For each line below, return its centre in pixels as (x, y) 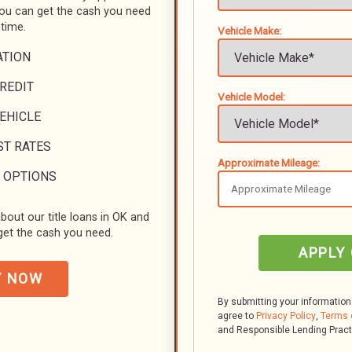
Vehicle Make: (249, 31)
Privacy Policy (286, 316)
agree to (237, 316)
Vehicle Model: (251, 97)
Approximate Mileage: (269, 163)
